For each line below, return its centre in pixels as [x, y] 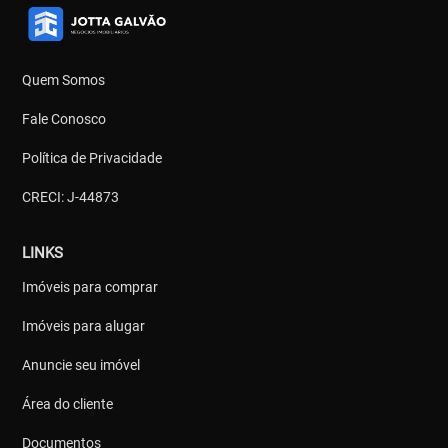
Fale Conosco [64, 119]
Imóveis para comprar [90, 287]
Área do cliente [68, 404]
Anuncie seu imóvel [81, 365]
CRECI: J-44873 [71, 197]
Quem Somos [64, 80]
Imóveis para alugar [84, 326]
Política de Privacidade [92, 158]
